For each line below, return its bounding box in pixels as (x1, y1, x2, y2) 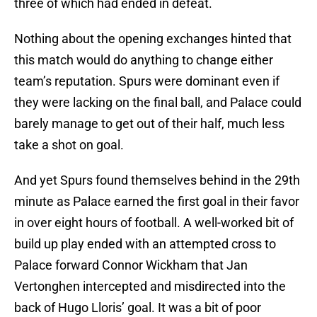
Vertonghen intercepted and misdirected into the (14, 279, 286, 294)
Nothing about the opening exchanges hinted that (14, 31, 292, 47)
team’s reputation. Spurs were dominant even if (14, 74, 279, 89)
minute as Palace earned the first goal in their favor (14, 194, 299, 209)
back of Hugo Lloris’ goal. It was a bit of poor (14, 300, 261, 316)
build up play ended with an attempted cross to (14, 236, 276, 252)
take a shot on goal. (14, 137, 124, 153)
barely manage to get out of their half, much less (14, 116, 284, 132)
